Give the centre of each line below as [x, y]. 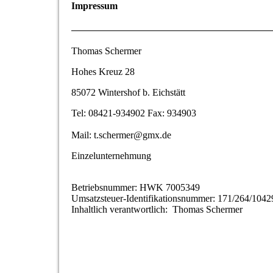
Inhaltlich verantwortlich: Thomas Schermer [157, 209]
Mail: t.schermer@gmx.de [121, 135]
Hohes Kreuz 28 [103, 71]
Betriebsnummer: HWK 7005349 [136, 187]
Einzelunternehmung [111, 155]
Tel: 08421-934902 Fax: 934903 [134, 113]
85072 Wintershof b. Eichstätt [128, 92]
